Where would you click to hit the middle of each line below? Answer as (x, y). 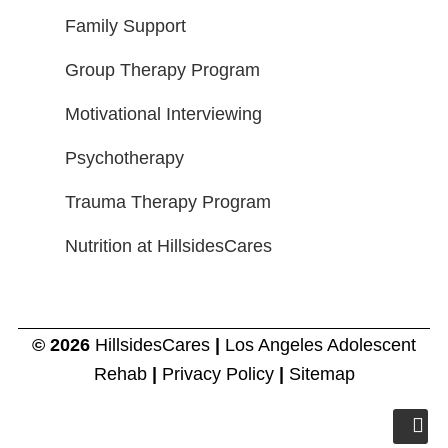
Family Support (126, 26)
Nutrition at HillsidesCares (169, 246)
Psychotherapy (125, 158)
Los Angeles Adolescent (320, 345)
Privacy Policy (220, 374)
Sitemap (321, 374)
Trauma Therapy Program (168, 202)
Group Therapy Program (163, 70)
